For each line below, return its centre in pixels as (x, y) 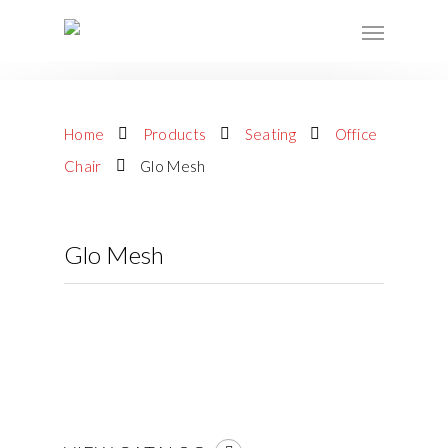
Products (174, 133)
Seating (270, 133)
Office (356, 133)
